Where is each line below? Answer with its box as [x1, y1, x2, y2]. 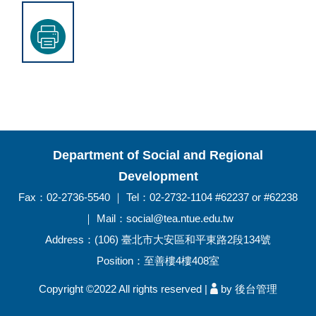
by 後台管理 [221, 283, 277, 295]
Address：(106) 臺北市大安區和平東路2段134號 [45, 233, 271, 245]
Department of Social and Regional [53, 148, 263, 162]
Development [118, 169, 198, 183]
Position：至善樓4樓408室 [97, 255, 219, 267]
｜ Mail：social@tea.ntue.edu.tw [83, 212, 233, 224]
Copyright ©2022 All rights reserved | [39, 283, 210, 295]
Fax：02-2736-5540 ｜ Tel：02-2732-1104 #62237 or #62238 [18, 191, 298, 203]
